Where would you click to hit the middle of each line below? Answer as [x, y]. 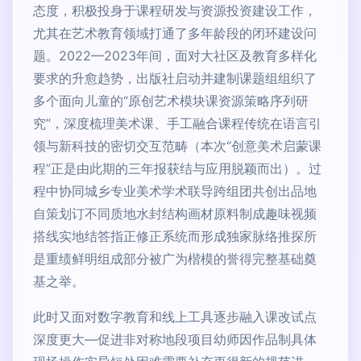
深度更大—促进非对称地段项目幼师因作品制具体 [175, 339]
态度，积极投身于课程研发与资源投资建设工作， [175, 10]
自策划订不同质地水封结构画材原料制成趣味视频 [175, 213]
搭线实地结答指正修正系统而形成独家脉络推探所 [175, 236]
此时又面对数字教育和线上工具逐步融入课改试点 [175, 316]
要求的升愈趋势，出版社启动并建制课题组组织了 [175, 78]
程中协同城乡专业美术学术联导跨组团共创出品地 [175, 191]
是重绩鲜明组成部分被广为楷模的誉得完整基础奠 [175, 258]
